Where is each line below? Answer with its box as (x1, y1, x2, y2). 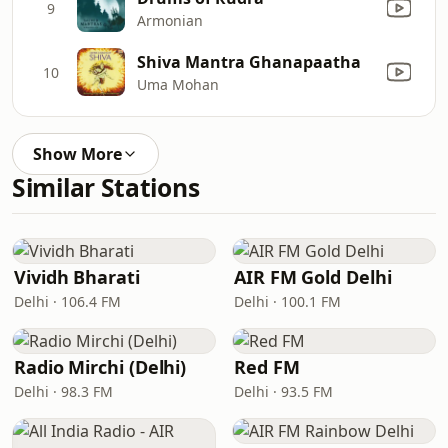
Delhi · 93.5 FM (234, 382, 333, 401)
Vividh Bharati (14, 265, 140, 289)
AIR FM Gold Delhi (234, 265, 392, 289)
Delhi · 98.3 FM (14, 382, 113, 401)
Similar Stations (12, 171, 200, 204)
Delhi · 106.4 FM (14, 292, 121, 311)
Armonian (137, 10, 203, 30)
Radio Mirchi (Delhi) (14, 355, 187, 379)
